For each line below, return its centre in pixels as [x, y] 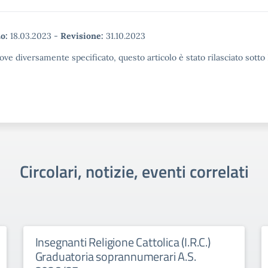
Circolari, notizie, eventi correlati [134, 171]
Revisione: [82, 36]
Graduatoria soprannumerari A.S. [115, 256]
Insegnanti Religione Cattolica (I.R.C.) [123, 242]
